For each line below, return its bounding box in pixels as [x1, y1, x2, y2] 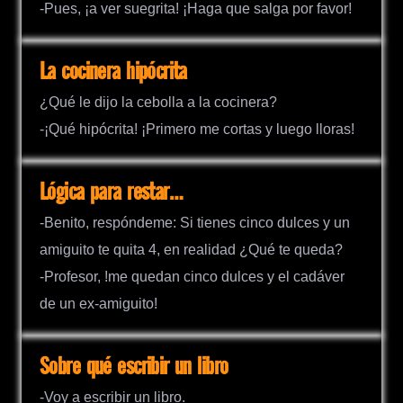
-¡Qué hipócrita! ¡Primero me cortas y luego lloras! [40, 121, 354, 138]
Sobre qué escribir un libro [40, 354, 228, 381]
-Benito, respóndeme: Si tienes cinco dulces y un [40, 215, 350, 231]
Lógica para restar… [40, 180, 184, 207]
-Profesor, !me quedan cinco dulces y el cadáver [40, 269, 345, 285]
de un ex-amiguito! [40, 296, 157, 312]
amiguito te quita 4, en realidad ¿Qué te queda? [40, 242, 343, 258]
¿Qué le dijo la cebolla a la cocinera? [40, 94, 277, 111]
